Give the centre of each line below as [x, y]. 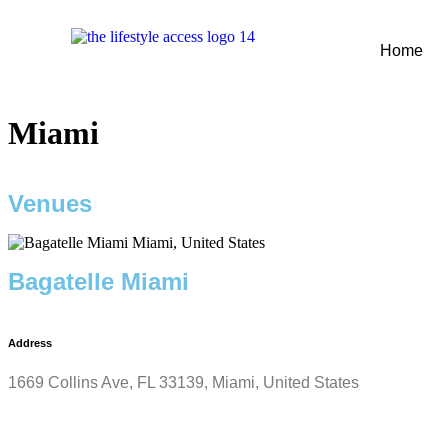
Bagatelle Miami [98, 281]
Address [30, 342]
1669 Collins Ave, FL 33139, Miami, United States [183, 382]
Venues [50, 203]
